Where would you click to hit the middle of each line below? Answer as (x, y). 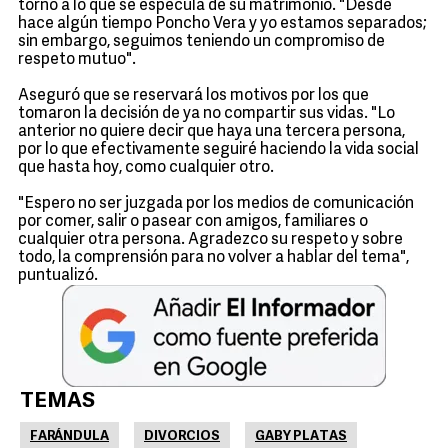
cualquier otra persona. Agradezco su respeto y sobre (210, 240)
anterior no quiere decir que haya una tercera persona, (211, 132)
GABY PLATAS (301, 436)
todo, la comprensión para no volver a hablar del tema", (213, 258)
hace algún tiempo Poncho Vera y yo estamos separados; (222, 24)
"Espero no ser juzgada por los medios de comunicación (216, 204)
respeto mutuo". (77, 60)
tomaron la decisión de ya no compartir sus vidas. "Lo (206, 114)
